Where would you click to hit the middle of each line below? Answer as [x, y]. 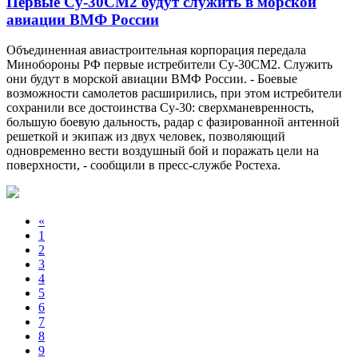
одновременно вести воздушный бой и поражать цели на [163, 151]
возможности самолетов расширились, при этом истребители [174, 93]
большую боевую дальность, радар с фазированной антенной [173, 122]
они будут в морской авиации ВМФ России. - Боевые [152, 79]
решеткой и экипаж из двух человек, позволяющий [146, 137]
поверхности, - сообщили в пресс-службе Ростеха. [143, 165]
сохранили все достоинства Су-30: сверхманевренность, [160, 108]
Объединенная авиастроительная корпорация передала [156, 50]
